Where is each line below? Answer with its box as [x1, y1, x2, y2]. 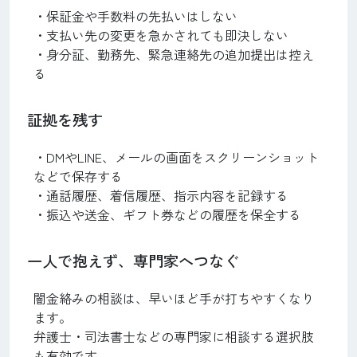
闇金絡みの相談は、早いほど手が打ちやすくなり [33, 288, 314, 308]
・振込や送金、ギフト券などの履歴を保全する [33, 204, 301, 224]
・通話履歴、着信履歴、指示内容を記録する [33, 185, 288, 205]
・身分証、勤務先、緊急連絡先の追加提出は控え [33, 44, 314, 64]
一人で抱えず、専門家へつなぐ [27, 249, 239, 272]
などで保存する [33, 166, 123, 186]
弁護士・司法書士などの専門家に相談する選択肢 [33, 326, 314, 346]
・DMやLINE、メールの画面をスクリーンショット [33, 147, 319, 167]
